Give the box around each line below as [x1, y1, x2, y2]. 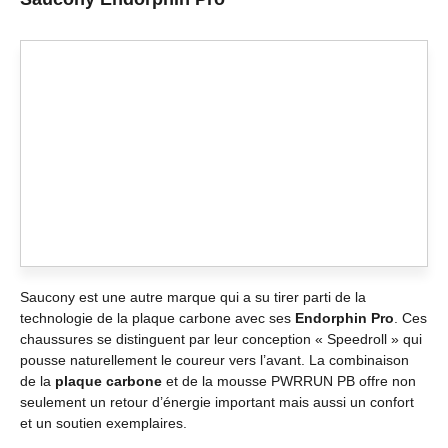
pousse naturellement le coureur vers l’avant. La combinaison [20, 351, 409, 368]
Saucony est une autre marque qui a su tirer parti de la [20, 288, 366, 305]
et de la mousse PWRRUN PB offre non [162, 372, 416, 389]
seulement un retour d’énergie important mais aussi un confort [20, 393, 414, 410]
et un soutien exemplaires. [20, 414, 187, 431]
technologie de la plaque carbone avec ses [20, 309, 295, 326]
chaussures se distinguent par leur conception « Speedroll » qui [20, 330, 422, 347]
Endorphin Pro [295, 309, 394, 326]
